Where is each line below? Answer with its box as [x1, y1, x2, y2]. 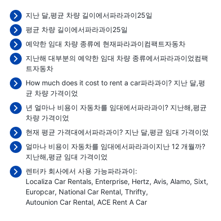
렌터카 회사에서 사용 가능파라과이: [26, 167, 137, 175]
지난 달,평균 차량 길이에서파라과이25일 [26, 11, 152, 19]
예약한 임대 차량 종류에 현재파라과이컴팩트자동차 [26, 39, 185, 48]
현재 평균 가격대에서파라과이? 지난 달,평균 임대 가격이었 [26, 128, 209, 136]
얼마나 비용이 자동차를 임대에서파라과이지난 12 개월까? [26, 142, 205, 150]
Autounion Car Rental [26, 198, 93, 206]
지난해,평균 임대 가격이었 [26, 152, 108, 161]
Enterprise [95, 177, 128, 185]
